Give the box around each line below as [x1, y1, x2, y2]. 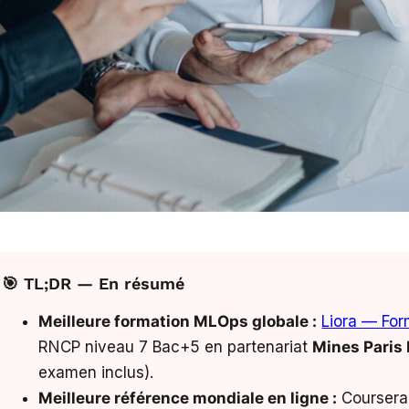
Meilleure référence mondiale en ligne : [38, 389, 338, 407]
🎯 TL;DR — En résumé [2, 274, 185, 293]
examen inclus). [38, 363, 154, 382]
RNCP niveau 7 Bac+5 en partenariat [38, 338, 313, 356]
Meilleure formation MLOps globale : [38, 312, 318, 330]
